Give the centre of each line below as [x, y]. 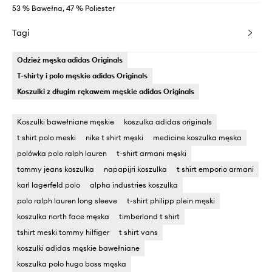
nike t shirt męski [114, 138]
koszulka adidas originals [168, 122]
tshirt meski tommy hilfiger [63, 233]
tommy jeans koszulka [56, 169]
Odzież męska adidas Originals [70, 60]
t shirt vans [138, 233]
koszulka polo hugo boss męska [72, 264]
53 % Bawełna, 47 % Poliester [63, 8]
